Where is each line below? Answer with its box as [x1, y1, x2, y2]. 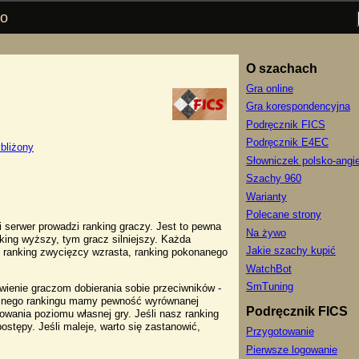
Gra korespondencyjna [245, 100, 350, 113]
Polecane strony [245, 208, 321, 221]
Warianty [245, 190, 287, 203]
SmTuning [245, 280, 293, 293]
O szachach [245, 61, 317, 75]
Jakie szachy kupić [245, 244, 336, 257]
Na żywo [245, 226, 286, 239]
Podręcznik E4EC [245, 136, 329, 149]
